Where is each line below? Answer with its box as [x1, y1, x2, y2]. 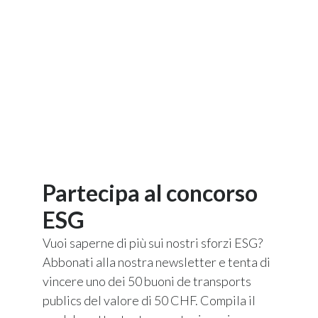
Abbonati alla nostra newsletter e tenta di [43, 253, 270, 270]
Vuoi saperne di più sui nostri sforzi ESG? [43, 234, 263, 251]
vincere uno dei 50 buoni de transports [43, 273, 251, 289]
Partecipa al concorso [43, 178, 258, 207]
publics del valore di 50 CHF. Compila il [43, 292, 256, 308]
